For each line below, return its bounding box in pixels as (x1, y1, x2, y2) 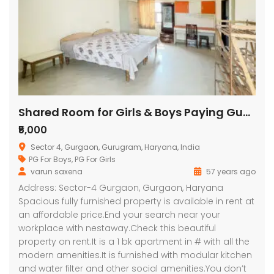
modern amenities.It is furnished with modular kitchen (18, 248, 252, 261)
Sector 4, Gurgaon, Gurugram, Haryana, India (31, 141, 200, 152)
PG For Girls (75, 154, 116, 165)
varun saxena (31, 166, 83, 177)
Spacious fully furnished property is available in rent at (18, 194, 254, 207)
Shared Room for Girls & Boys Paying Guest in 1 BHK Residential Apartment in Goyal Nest (243, 104, 250, 120)
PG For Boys (29, 154, 72, 165)
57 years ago (204, 166, 256, 177)
